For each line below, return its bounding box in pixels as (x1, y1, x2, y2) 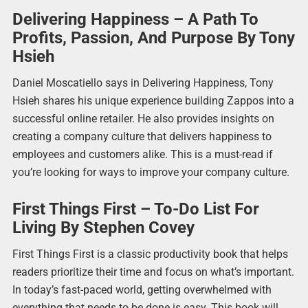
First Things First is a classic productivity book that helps (12, 247, 288, 261)
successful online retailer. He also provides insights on (12, 112, 274, 126)
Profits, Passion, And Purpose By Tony (12, 28, 295, 48)
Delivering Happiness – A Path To (12, 10, 258, 30)
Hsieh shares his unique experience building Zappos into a (12, 94, 294, 108)
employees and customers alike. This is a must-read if (12, 148, 273, 162)
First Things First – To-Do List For (12, 199, 259, 219)
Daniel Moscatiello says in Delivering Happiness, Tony (12, 76, 274, 90)
